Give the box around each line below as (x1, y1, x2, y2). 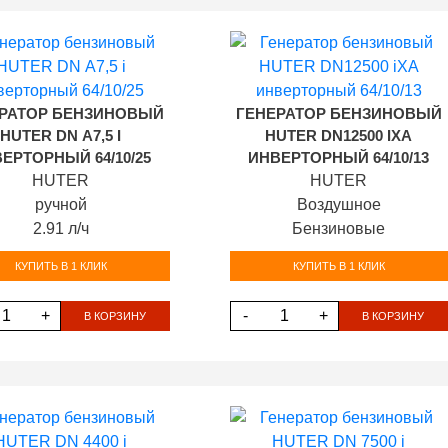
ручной (34, 196, 87, 213)
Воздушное (296, 196, 381, 213)
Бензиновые (292, 220, 386, 237)
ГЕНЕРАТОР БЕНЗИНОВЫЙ (235, 106, 442, 122)
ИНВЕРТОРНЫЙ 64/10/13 (248, 150, 430, 166)
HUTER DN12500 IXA (265, 128, 413, 144)
